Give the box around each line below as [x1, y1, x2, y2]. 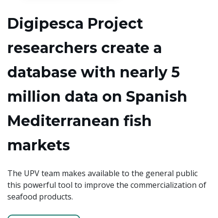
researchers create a [7, 39, 162, 57]
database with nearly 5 [7, 63, 180, 82]
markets [7, 136, 70, 155]
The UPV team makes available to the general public [7, 168, 198, 179]
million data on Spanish [7, 88, 187, 106]
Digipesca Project [7, 15, 143, 33]
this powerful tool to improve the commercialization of [7, 180, 206, 191]
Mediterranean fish [7, 112, 152, 130]
